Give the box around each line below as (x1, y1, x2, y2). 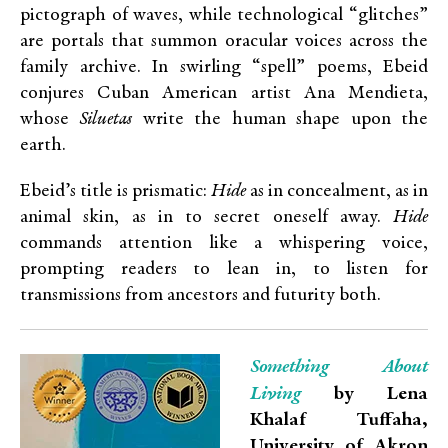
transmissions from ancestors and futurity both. (20, 286, 381, 305)
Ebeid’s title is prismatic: (20, 182, 211, 201)
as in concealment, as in (246, 182, 428, 201)
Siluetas (79, 110, 133, 129)
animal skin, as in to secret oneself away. (20, 208, 393, 227)
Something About (250, 357, 428, 377)
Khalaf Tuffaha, (250, 411, 428, 430)
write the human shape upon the (132, 110, 429, 129)
